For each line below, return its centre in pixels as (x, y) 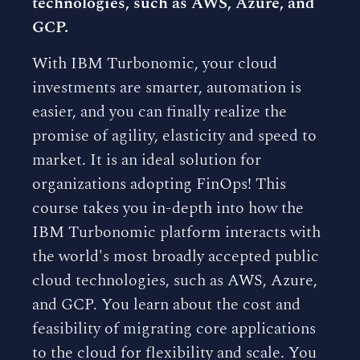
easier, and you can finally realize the (160, 112)
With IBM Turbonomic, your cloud (155, 63)
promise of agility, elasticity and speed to (174, 136)
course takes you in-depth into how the (168, 208)
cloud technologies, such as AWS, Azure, (175, 280)
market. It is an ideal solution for (147, 160)
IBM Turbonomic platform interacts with (176, 232)
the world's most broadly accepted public (176, 256)
